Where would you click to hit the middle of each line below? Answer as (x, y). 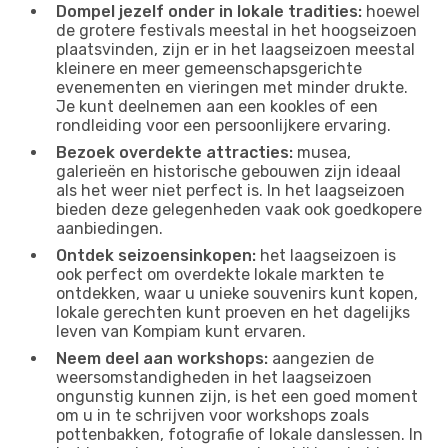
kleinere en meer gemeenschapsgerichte (209, 68)
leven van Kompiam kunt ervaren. (181, 331)
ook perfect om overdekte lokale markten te (220, 274)
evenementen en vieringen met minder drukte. (232, 87)
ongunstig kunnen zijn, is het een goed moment (237, 396)
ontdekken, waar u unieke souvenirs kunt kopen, (237, 293)
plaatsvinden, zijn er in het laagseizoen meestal (235, 49)
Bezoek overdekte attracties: (174, 152)
